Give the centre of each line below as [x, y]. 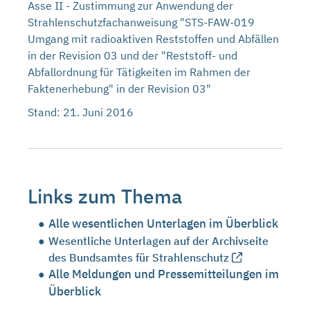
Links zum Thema [105, 196]
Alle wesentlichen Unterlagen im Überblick [163, 224]
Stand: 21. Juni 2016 [81, 112]
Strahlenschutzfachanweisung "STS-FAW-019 [141, 22]
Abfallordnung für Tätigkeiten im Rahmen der [139, 72]
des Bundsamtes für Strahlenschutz [139, 257]
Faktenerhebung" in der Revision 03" [119, 89]
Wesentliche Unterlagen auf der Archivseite [158, 241]
